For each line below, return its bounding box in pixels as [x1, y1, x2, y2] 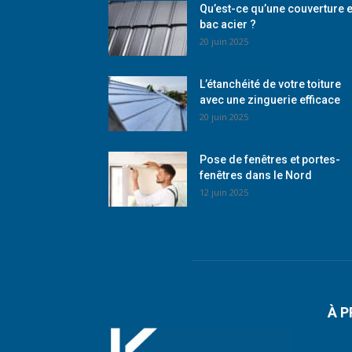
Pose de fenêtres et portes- [200, 152, 340, 166]
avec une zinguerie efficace [200, 93, 340, 106]
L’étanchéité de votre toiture [200, 77, 341, 90]
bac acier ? [200, 17, 256, 31]
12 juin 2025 [200, 185, 248, 198]
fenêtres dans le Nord [200, 168, 312, 181]
